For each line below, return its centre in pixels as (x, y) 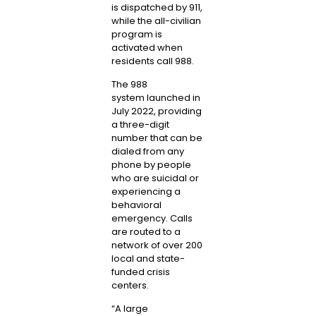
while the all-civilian (156, 20)
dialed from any (147, 152)
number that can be (157, 138)
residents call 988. (152, 61)
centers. (130, 286)
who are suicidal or (155, 178)
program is (136, 34)
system (128, 98)
